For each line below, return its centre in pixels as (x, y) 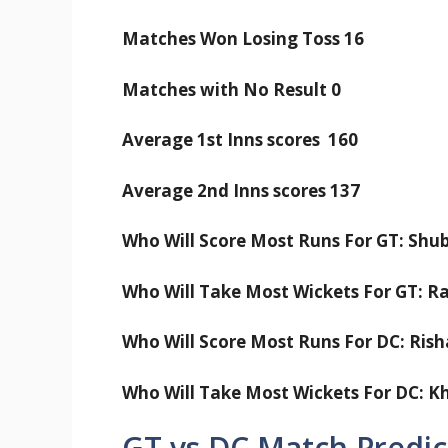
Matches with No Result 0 (231, 89)
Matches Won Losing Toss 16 (245, 39)
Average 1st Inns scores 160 (240, 140)
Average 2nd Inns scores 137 (241, 190)
